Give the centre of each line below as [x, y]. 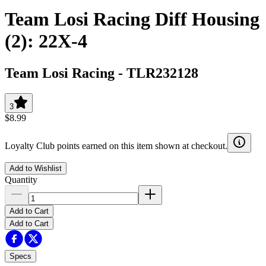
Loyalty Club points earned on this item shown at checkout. [116, 145]
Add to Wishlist [36, 168]
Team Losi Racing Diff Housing [132, 19]
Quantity [21, 179]
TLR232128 [162, 73]
